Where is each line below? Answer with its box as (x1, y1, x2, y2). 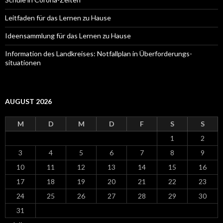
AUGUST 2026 (5, 97, 52, 106)
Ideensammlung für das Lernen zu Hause (5, 31, 131, 40)
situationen (5, 58, 41, 67)
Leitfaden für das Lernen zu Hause (5, 13, 111, 22)
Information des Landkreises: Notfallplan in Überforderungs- (5, 49, 192, 58)
